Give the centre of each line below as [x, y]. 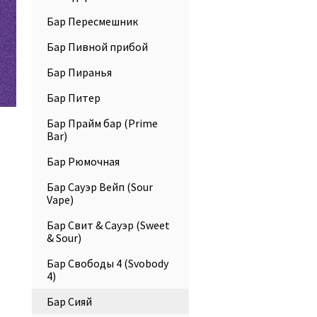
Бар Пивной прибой [97, 47]
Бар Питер [74, 98]
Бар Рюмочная [83, 161]
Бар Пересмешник [92, 21]
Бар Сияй [69, 301]
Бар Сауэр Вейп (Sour [100, 187]
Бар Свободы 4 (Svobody [108, 263]
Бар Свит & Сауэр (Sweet [108, 225]
